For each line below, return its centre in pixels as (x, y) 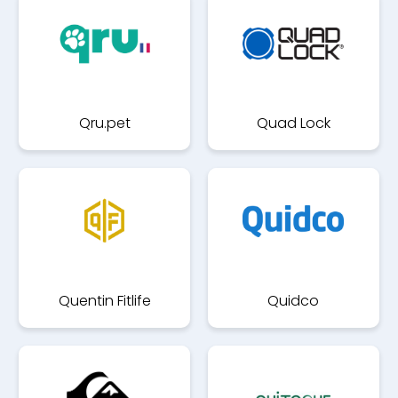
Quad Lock (293, 123)
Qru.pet (104, 123)
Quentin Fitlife (104, 301)
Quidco (294, 301)
